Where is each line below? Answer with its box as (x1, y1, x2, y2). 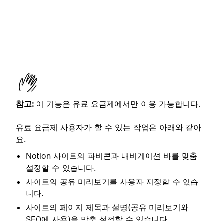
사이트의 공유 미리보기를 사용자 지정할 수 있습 (26, 176, 198, 186)
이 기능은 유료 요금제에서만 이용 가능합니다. (36, 98, 200, 109)
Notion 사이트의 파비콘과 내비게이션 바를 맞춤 (26, 150, 197, 161)
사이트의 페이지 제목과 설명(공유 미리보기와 (26, 202, 188, 212)
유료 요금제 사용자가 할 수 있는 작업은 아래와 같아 (16, 122, 201, 132)
